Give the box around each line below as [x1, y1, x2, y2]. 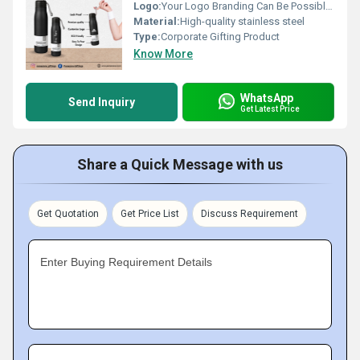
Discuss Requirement [201, 208, 298, 219]
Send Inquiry [68, 96, 135, 108]
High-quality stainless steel [180, 15, 305, 27]
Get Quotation [37, 208, 99, 219]
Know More [133, 47, 193, 60]
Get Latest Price [240, 104, 300, 113]
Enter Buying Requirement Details [40, 256, 212, 268]
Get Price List [121, 208, 179, 219]
